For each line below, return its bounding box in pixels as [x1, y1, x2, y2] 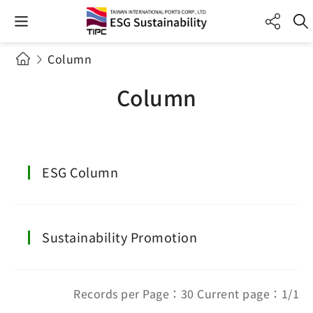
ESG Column [42, 163, 118, 181]
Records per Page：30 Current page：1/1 [73, 285, 299, 302]
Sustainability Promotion [42, 228, 197, 246]
